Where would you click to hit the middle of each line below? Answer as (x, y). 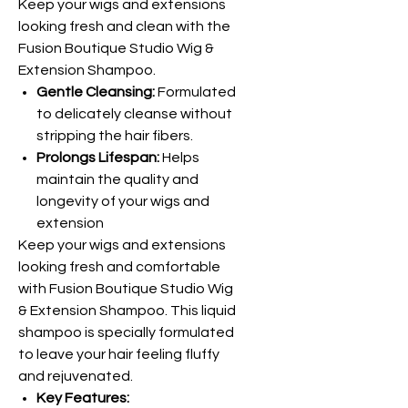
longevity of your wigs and (123, 201)
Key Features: (83, 398)
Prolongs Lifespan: (98, 158)
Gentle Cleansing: (96, 92)
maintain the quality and (117, 179)
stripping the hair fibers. (115, 136)
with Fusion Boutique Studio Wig (126, 289)
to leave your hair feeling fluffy (119, 354)
